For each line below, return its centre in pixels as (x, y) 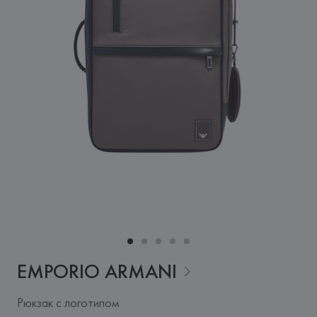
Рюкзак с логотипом (68, 302)
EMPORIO (58, 271)
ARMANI (140, 271)
